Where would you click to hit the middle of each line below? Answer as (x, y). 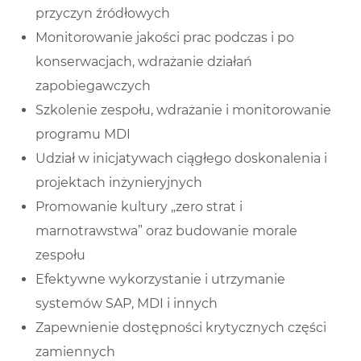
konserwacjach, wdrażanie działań (144, 62)
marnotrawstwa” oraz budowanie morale (166, 231)
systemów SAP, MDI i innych (127, 304)
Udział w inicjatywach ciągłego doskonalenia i (181, 159)
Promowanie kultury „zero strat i (139, 207)
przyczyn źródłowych (103, 14)
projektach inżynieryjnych (119, 183)
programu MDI (83, 135)
